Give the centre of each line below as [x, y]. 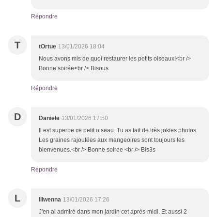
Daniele [49, 118]
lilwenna [50, 200]
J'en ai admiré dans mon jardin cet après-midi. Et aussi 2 [113, 212]
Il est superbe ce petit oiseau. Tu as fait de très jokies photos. [118, 131]
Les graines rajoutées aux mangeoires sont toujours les [112, 140]
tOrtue [47, 47]
